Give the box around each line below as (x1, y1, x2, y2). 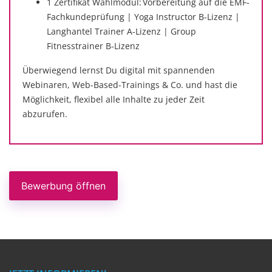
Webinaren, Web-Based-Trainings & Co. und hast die (22, 79, 237, 90)
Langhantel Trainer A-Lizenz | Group (47, 25, 196, 37)
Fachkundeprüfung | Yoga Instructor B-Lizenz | (47, 11, 240, 22)
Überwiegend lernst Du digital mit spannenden (22, 64, 215, 76)
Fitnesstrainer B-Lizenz (47, 40, 140, 52)
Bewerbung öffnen (21, 180, 106, 192)
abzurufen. (22, 108, 67, 120)
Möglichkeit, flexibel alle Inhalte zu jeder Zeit (22, 93, 205, 105)
